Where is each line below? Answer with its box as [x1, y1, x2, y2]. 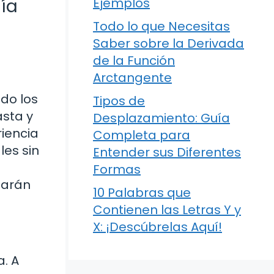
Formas [93, 161, 141, 178]
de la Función [93, 52, 175, 69]
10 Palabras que [93, 184, 191, 201]
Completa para [93, 127, 190, 144]
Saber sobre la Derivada [93, 35, 244, 52]
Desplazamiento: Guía [93, 109, 230, 127]
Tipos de [93, 92, 145, 109]
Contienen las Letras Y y [93, 201, 241, 218]
